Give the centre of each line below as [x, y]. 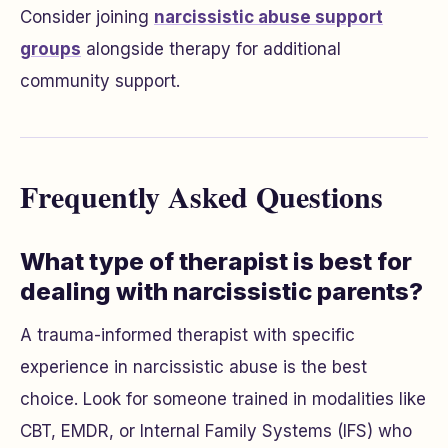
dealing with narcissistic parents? [221, 291]
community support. [100, 81]
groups [50, 49]
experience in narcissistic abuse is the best [193, 367]
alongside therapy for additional [211, 49]
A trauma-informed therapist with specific [187, 335]
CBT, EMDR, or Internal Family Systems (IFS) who [216, 431]
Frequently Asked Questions [201, 196]
